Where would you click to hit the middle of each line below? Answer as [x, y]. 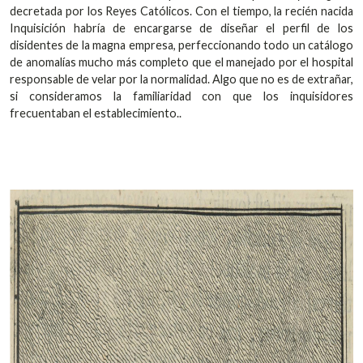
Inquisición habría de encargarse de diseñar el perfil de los [181, 28]
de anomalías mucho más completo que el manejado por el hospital [181, 62]
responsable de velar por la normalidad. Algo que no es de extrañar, [181, 79]
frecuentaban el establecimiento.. [96, 113]
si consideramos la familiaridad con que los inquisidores [181, 96]
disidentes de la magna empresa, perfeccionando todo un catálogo [181, 45]
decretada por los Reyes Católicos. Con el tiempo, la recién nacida [181, 11]
